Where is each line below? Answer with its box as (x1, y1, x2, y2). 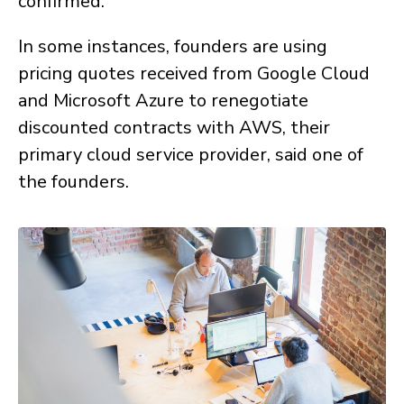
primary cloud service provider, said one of (18, 142, 363, 167)
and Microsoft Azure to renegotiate (18, 87, 308, 113)
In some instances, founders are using (18, 33, 327, 59)
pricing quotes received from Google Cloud (18, 60, 370, 86)
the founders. (18, 169, 129, 194)
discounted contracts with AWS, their (18, 115, 330, 140)
